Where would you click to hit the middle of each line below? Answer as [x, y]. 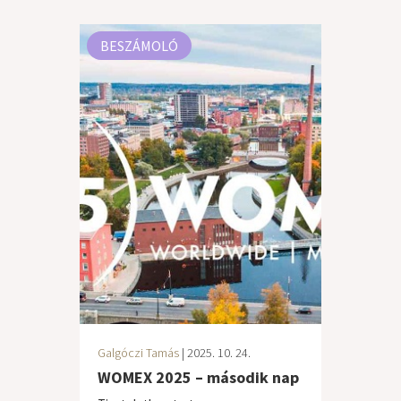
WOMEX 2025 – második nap [198, 377]
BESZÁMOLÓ [139, 46]
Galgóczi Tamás [138, 353]
